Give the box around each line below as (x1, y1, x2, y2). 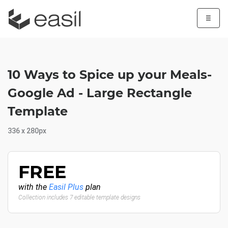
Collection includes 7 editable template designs (18, 194, 140, 201)
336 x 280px (8, 127, 46, 135)
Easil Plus (49, 182, 83, 192)
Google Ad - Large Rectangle (8, 85, 192, 100)
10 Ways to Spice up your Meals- (8, 67, 212, 82)
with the (18, 182, 49, 192)
